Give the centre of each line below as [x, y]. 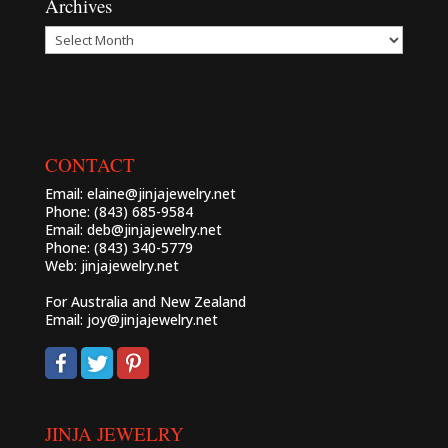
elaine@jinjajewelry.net [161, 193]
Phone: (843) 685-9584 [118, 211]
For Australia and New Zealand [145, 301]
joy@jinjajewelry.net [152, 319]
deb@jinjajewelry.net [154, 229]
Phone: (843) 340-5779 [118, 247]
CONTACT [89, 164]
